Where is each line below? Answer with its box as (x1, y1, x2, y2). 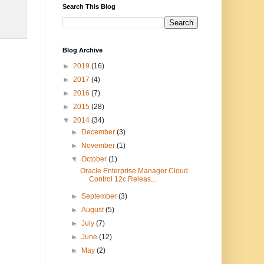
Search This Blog (62, 3, 115, 10)
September (81, 192, 119, 200)
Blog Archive (62, 47, 103, 54)
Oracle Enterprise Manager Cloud (80, 167, 188, 175)
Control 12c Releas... (88, 175, 156, 183)
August (81, 206, 106, 214)
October (81, 155, 109, 163)
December (81, 128, 117, 136)
